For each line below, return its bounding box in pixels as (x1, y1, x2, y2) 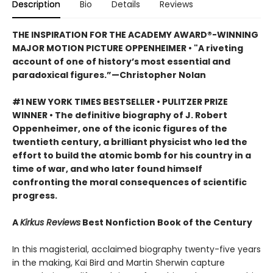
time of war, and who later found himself (12, 163, 202, 175)
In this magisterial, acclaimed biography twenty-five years (12, 243, 261, 256)
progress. (12, 190, 57, 202)
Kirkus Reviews (20, 216, 80, 229)
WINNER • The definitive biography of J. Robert (12, 109, 227, 122)
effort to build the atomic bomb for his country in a (12, 149, 251, 162)
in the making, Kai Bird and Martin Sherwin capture (12, 257, 225, 269)
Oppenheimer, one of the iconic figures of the (12, 122, 227, 135)
